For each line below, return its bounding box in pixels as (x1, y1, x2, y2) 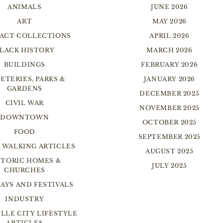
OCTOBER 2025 (142, 118, 197, 126)
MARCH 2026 (146, 46, 193, 54)
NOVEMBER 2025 (139, 104, 200, 111)
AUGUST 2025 (145, 147, 194, 155)
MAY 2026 (152, 17, 187, 25)
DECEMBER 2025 (139, 90, 200, 97)
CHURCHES (3, 166, 45, 174)
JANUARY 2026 (143, 75, 195, 83)
